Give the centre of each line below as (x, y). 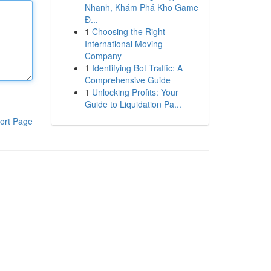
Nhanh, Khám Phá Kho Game (141, 7)
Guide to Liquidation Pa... (133, 104)
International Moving (123, 44)
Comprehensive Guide (127, 80)
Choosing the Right (128, 31)
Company (103, 56)
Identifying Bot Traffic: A (137, 68)
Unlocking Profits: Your (135, 92)
